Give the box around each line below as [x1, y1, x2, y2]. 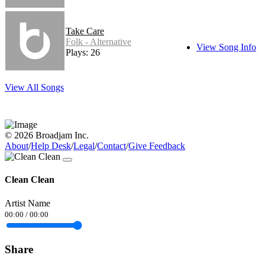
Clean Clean [5, 174, 54, 185]
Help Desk [31, 141, 71, 151]
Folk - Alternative [66, 37, 131, 47]
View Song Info [196, 42, 256, 53]
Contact [97, 141, 126, 151]
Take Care [66, 26, 104, 37]
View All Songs [5, 82, 64, 93]
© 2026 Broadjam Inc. [5, 130, 89, 141]
